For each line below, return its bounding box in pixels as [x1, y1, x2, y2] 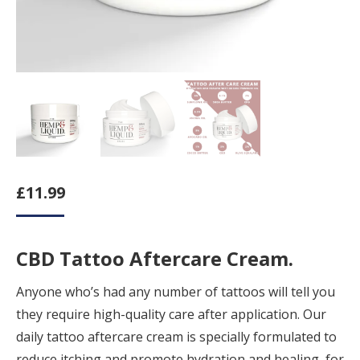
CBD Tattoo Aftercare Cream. [16, 244, 293, 272]
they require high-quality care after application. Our [16, 305, 326, 323]
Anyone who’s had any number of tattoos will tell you [16, 282, 335, 301]
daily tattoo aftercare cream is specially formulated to [16, 327, 337, 346]
